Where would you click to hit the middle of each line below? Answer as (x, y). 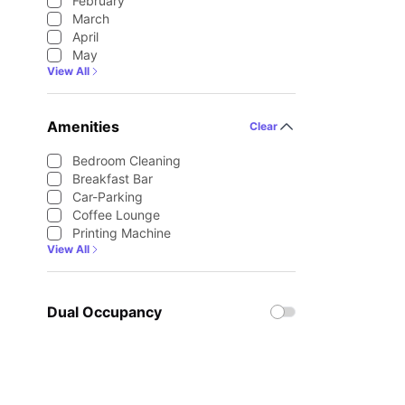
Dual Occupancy (104, 312)
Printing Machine (122, 233)
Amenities (83, 127)
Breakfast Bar (113, 179)
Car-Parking (108, 197)
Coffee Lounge (116, 215)
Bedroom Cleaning (127, 160)
